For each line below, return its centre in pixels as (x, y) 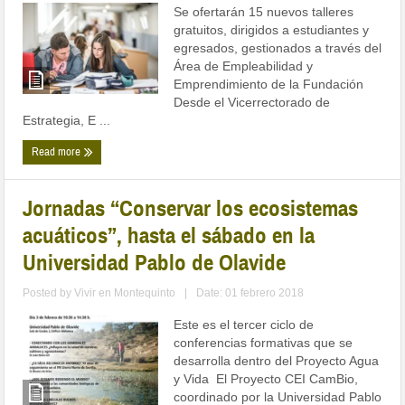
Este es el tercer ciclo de (244, 325)
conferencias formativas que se (264, 343)
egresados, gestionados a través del (278, 48)
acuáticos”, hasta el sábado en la (169, 236)
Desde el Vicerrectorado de (252, 103)
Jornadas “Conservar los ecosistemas (191, 209)
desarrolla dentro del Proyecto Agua (277, 361)
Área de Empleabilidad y (244, 66)
